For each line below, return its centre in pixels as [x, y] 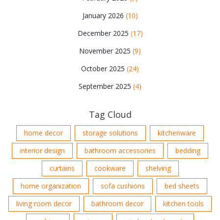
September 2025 [106, 86]
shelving [158, 168]
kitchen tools [183, 204]
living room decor [44, 204]
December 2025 [104, 33]
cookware [110, 168]
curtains [62, 168]
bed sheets [182, 186]
